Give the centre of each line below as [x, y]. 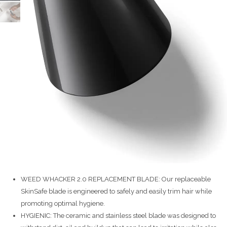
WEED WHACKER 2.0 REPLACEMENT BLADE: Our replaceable [116, 179]
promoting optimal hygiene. [63, 203]
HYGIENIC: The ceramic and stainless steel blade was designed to [118, 215]
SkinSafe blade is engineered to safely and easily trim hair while [116, 191]
